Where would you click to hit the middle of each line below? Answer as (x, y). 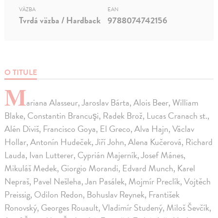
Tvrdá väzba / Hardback (60, 20)
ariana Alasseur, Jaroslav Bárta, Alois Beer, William (113, 102)
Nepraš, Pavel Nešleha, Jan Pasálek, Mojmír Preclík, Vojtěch (108, 181)
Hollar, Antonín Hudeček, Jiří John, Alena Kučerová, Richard (109, 142)
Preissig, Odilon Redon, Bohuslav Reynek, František (92, 194)
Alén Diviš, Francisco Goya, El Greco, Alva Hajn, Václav (100, 128)
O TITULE (21, 72)
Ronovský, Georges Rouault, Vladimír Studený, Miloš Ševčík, (108, 207)
